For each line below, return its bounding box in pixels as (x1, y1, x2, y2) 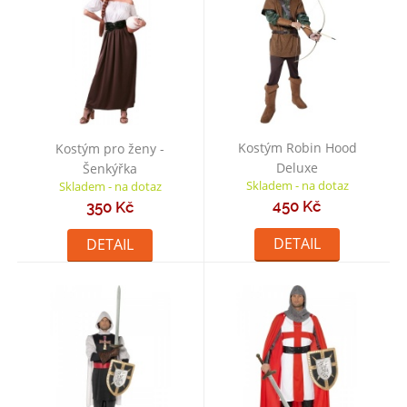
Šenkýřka (83, 160, 138, 178)
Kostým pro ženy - (55, 140, 165, 158)
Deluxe (276, 159, 318, 177)
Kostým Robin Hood (237, 139, 357, 157)
